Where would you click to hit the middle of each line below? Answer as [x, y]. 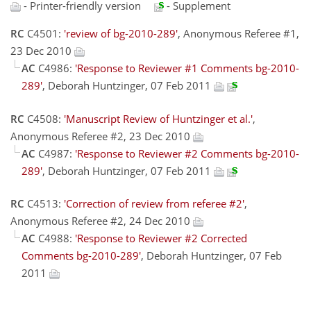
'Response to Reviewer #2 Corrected [161, 238]
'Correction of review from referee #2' [154, 204]
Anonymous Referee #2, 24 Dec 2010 [102, 221]
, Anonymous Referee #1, [238, 34]
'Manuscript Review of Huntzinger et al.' [158, 118]
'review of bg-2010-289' [121, 34]
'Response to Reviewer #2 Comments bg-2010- [187, 153]
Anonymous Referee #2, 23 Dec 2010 [102, 136]
